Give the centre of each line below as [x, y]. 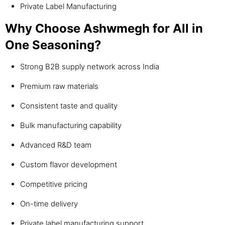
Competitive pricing [54, 184]
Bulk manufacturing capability [71, 126]
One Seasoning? [53, 45]
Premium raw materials [59, 86]
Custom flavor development [69, 165]
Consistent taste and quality [69, 106]
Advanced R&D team [56, 145]
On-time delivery [49, 204]
